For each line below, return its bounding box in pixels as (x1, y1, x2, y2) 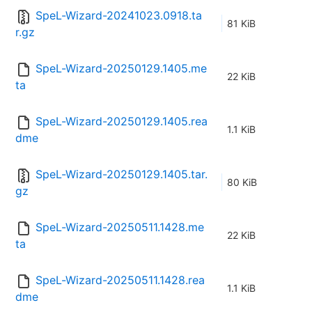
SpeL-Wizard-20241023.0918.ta (36, 8, 202, 23)
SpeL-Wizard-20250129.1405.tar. (36, 167, 208, 182)
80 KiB (227, 176, 257, 189)
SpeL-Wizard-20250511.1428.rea (36, 273, 205, 288)
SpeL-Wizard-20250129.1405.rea (36, 114, 208, 129)
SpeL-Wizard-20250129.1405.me (36, 61, 207, 76)
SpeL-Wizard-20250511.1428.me (36, 220, 204, 235)
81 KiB (227, 17, 256, 30)
